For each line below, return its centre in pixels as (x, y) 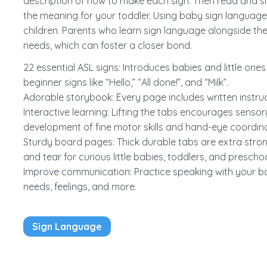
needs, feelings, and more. (80, 187)
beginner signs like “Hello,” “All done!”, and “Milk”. (125, 82)
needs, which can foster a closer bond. (107, 45)
